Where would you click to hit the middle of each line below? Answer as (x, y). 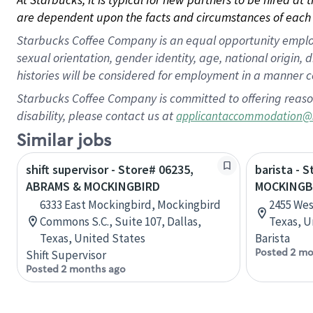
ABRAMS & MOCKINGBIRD (93, 186)
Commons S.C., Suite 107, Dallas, (121, 221)
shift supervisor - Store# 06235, (110, 169)
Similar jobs (64, 141)
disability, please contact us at (96, 116)
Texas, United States (93, 238)
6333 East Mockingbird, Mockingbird (130, 205)
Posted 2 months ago (76, 269)
